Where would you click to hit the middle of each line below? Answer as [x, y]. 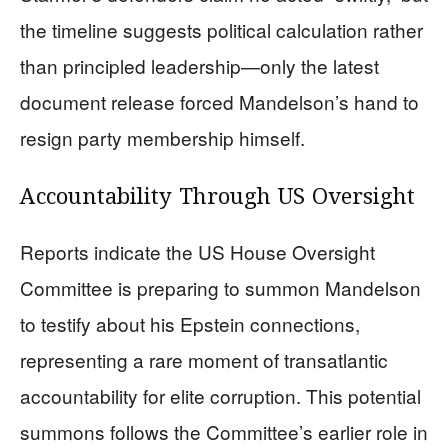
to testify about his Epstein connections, [190, 323]
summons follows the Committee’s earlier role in [224, 431]
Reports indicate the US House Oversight [197, 251]
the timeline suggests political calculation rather [221, 29]
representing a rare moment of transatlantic [204, 359]
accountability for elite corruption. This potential [220, 395]
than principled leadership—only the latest [199, 65]
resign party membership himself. [162, 137]
